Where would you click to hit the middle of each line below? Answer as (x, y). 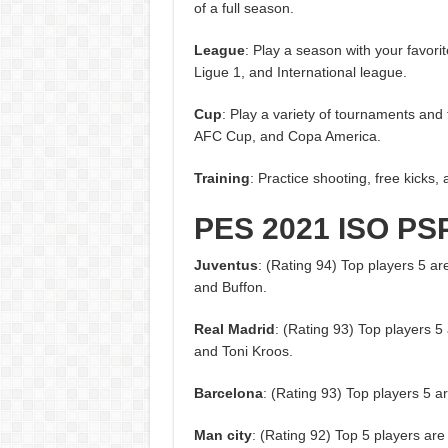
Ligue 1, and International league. (300, 72)
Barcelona (228, 393)
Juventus (225, 265)
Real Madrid (234, 329)
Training (221, 178)
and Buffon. (230, 287)
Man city (222, 435)
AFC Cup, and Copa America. (287, 136)
